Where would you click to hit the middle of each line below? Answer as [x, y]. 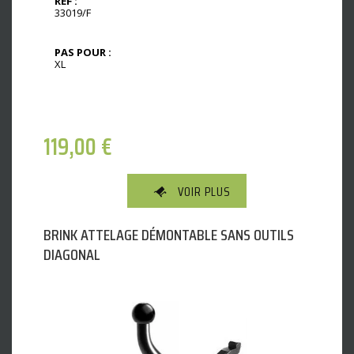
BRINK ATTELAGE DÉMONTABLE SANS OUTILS [169, 235]
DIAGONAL [72, 255]
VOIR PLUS [204, 192]
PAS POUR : [83, 53]
